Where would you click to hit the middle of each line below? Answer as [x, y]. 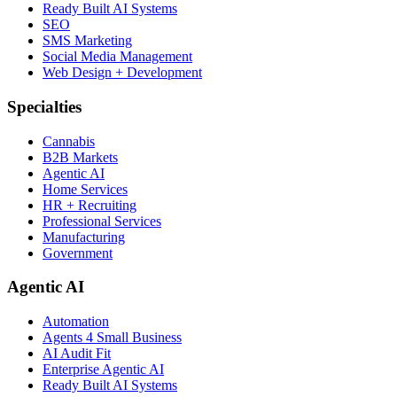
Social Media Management [117, 57]
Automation [76, 321]
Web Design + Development [122, 73]
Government [78, 253]
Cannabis [69, 141]
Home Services [85, 189]
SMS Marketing [87, 41]
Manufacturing [84, 237]
